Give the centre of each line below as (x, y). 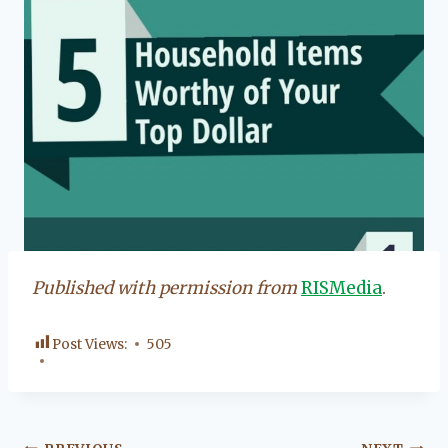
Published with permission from (164, 287)
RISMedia (341, 287)
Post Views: (89, 344)
